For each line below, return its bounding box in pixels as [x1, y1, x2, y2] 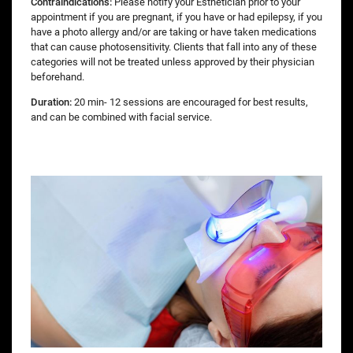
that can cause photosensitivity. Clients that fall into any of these [31, 41, 317, 54]
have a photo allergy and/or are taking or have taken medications [31, 26, 317, 39]
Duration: [31, 96, 72, 109]
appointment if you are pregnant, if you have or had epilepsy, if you [31, 11, 322, 24]
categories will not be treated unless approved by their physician [31, 56, 314, 69]
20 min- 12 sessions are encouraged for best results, [72, 96, 308, 109]
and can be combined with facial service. [31, 111, 212, 124]
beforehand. [31, 71, 87, 84]
